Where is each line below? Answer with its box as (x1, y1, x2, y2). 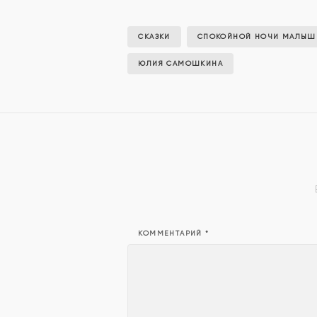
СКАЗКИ (138, 33, 171, 40)
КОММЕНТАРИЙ (138, 229, 206, 238)
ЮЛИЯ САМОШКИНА (138, 59, 223, 67)
